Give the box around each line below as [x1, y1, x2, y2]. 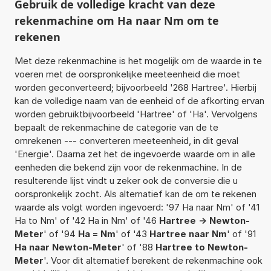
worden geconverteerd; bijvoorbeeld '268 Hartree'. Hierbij [14, 81, 256, 93]
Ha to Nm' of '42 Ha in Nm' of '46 [14, 214, 159, 226]
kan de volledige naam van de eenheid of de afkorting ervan [14, 94, 264, 106]
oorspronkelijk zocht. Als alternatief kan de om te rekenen [14, 188, 256, 200]
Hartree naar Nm [149, 227, 227, 240]
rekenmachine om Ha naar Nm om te [14, 13, 219, 28]
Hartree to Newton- [155, 241, 248, 253]
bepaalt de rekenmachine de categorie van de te [14, 121, 218, 133]
